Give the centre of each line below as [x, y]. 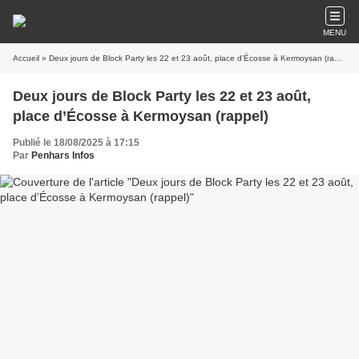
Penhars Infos [63, 155]
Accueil [26, 58]
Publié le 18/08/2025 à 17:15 [76, 143]
